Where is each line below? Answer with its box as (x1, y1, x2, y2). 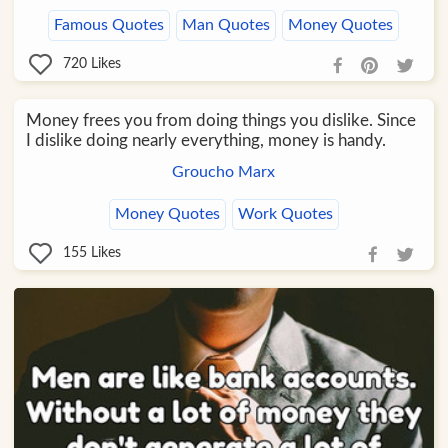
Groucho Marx (172, 163, 276, 180)
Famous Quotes (54, 16, 165, 33)
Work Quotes (237, 205, 333, 222)
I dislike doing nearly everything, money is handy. (25, 131, 386, 149)
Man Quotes (182, 16, 271, 33)
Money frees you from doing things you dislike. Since (25, 111, 416, 129)
